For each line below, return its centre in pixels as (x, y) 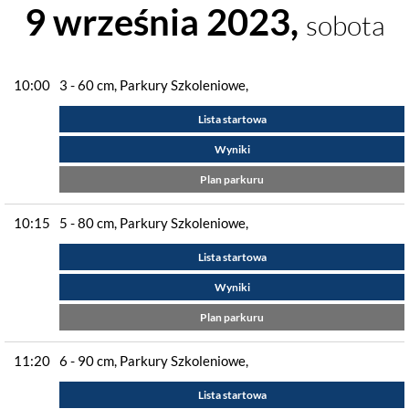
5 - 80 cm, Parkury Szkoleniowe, (154, 223)
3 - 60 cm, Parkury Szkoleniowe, (154, 85)
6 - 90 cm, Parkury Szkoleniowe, (154, 361)
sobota (345, 25)
